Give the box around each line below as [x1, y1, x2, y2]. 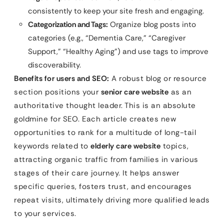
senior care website [100, 86, 168, 97]
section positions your [14, 86, 101, 97]
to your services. [14, 208, 76, 218]
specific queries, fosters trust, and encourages [14, 181, 192, 191]
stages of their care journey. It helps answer [14, 167, 179, 178]
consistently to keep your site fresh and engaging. [28, 5, 204, 16]
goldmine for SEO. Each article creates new [14, 113, 176, 124]
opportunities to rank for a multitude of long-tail [14, 127, 196, 137]
